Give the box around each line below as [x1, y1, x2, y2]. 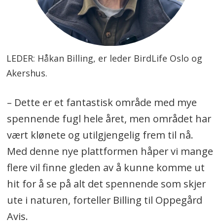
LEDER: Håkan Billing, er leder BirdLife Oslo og [6, 52, 203, 65]
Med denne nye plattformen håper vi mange [6, 144, 213, 158]
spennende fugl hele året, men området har [6, 111, 211, 125]
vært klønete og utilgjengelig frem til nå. [6, 128, 193, 142]
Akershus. [6, 67, 48, 79]
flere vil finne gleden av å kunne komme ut [6, 160, 205, 174]
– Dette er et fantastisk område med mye [6, 95, 197, 109]
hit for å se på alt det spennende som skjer [6, 177, 206, 190]
